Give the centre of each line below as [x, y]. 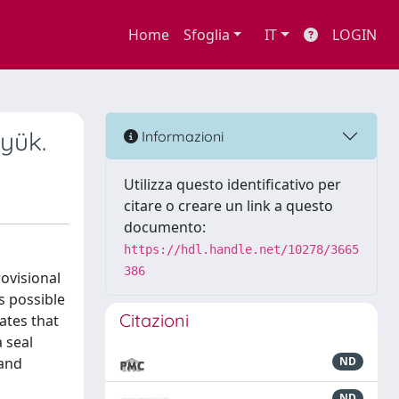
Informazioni [181, 136]
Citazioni [154, 320]
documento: [165, 227]
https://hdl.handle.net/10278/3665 [241, 249]
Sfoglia [206, 35]
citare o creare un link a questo [228, 206]
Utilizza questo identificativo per [232, 184]
